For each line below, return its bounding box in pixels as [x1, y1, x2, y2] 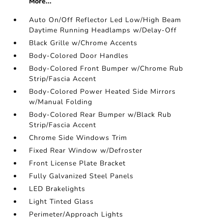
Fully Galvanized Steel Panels [29, 171, 134, 181]
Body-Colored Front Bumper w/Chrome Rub [29, 64, 184, 74]
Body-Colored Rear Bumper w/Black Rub [29, 110, 172, 120]
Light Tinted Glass [29, 197, 94, 207]
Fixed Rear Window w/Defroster [29, 146, 143, 156]
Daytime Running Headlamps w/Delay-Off [29, 26, 177, 35]
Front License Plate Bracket [29, 159, 126, 168]
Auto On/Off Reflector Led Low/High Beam [29, 15, 182, 25]
